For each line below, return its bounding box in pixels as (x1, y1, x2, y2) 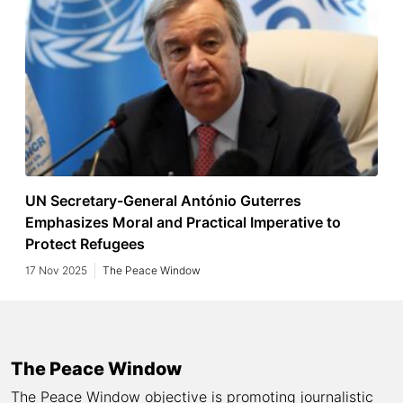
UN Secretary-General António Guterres (25, 192, 301, 210)
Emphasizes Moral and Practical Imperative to (25, 213, 341, 231)
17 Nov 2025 (25, 263, 87, 277)
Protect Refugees (25, 235, 145, 253)
